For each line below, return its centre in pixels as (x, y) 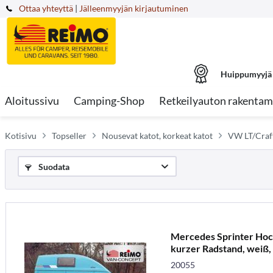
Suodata (53, 167)
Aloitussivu (32, 101)
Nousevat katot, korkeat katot (157, 136)
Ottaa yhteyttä (46, 8)
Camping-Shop (109, 101)
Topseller (69, 136)
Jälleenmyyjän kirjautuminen (134, 8)
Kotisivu (21, 136)
